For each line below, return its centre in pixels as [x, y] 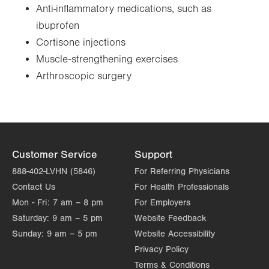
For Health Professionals [182, 187]
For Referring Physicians [182, 171]
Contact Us [34, 187]
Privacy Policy [162, 249]
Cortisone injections [81, 43]
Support [153, 155]
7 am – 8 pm [78, 203]
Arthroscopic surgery [84, 76]
